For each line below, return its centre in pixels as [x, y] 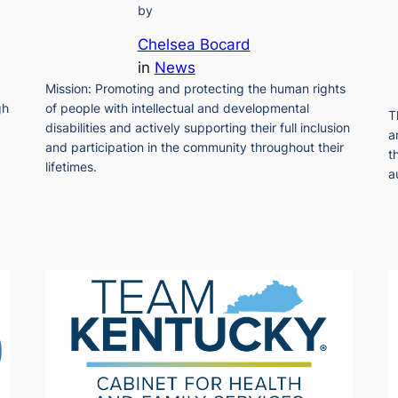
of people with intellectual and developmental [177, 107]
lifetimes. [71, 166]
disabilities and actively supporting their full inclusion [197, 127]
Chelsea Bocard [194, 44]
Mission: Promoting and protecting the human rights [195, 88]
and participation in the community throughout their [194, 147]
